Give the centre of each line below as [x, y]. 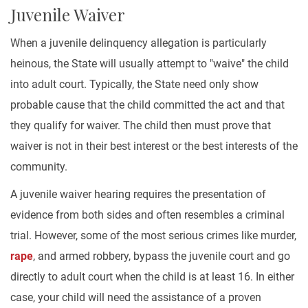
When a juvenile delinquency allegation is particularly [139, 43]
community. [40, 167]
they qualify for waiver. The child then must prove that [141, 125]
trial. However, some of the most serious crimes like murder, [153, 235]
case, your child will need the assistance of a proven [136, 297]
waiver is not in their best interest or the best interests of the [154, 146]
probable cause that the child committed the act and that [147, 105]
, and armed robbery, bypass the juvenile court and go [162, 256]
